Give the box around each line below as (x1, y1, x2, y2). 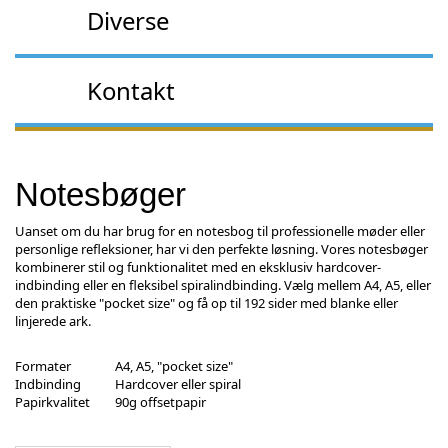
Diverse (86, 3, 169, 37)
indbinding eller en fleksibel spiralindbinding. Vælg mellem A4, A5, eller (15, 276, 431, 295)
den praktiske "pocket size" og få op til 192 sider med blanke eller (15, 294, 398, 313)
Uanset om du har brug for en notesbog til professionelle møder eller (15, 222, 425, 241)
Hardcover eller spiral (115, 375, 241, 394)
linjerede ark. (15, 312, 91, 331)
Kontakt (86, 73, 175, 107)
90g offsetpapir (115, 393, 206, 412)
